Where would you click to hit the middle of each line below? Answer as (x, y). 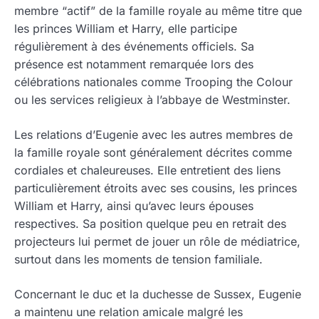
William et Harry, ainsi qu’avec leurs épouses (134, 205)
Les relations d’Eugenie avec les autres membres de (153, 134)
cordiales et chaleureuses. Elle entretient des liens (147, 170)
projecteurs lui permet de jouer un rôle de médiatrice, (157, 241)
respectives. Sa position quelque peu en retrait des (150, 223)
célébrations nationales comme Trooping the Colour (153, 82)
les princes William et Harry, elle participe (126, 28)
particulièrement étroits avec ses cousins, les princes (156, 188)
